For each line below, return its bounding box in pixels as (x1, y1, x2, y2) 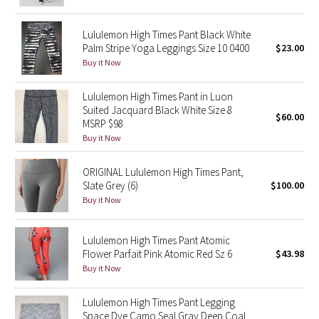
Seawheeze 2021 (31, 278, 113, 292)
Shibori (31, 110, 64, 125)
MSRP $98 (82, 117, 123, 130)
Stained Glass (31, 144, 94, 158)
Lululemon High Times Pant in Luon (82, 90, 233, 103)
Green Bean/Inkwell (31, 10, 124, 24)
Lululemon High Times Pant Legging (82, 296, 235, 309)
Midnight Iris (31, 77, 84, 91)
